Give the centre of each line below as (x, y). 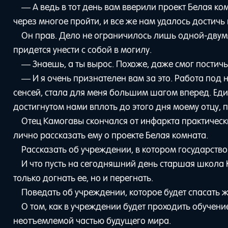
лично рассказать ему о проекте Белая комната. (111, 135)
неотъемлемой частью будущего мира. (92, 221)
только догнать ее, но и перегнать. (83, 178)
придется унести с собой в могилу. (83, 50)
